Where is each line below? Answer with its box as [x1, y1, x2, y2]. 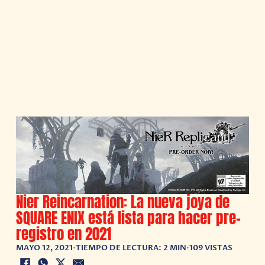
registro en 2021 [16, 222, 112, 245]
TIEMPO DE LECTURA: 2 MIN [76, 243, 187, 253]
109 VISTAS [189, 243, 233, 253]
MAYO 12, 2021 [16, 243, 73, 253]
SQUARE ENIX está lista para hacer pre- [16, 206, 241, 229]
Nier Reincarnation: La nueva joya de [16, 190, 230, 213]
